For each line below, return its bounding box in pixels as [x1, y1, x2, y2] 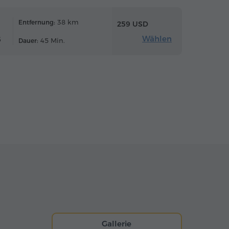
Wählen [142, 33, 172, 43]
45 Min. [38, 36, 65, 44]
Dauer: [18, 37, 38, 44]
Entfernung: [18, 18, 55, 26]
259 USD [117, 19, 148, 29]
